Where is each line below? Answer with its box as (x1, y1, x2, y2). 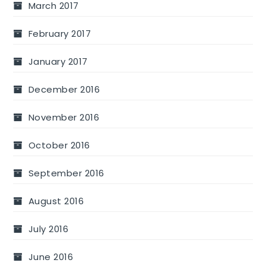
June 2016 (28, 250, 74, 263)
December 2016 (28, 83, 100, 96)
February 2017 (28, 27, 91, 40)
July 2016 (28, 222, 69, 235)
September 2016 (28, 166, 104, 179)
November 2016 (28, 110, 100, 123)
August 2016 (28, 194, 84, 207)
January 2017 (28, 55, 88, 68)
